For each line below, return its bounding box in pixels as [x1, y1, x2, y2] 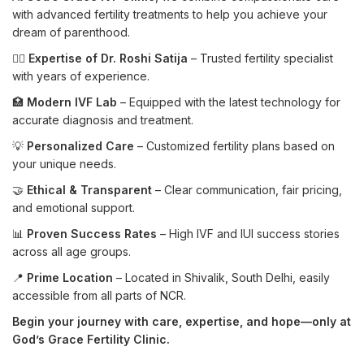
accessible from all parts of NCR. [12, 288, 186, 303]
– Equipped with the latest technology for [117, 95, 340, 110]
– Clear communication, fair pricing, [152, 183, 342, 197]
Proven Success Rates [27, 227, 157, 241]
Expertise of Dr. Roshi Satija [28, 51, 188, 66]
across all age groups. [12, 245, 131, 259]
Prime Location [27, 271, 113, 285]
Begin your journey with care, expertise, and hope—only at [12, 314, 351, 329]
